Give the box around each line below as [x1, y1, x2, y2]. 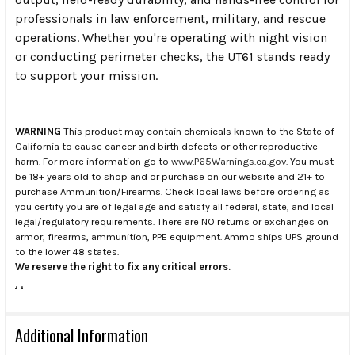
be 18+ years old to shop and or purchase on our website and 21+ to [15, 170, 325, 183]
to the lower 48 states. [15, 246, 119, 258]
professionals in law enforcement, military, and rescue [15, 11, 326, 27]
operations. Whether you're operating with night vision [15, 30, 327, 46]
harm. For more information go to [15, 155, 171, 168]
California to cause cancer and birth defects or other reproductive [15, 140, 318, 153]
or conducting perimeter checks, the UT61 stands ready [15, 49, 330, 65]
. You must [286, 155, 334, 168]
